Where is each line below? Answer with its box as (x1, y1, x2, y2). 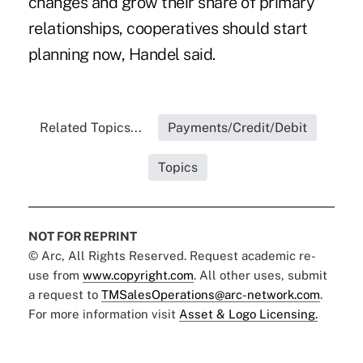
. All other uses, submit (193, 267, 327, 282)
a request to (28, 287, 101, 301)
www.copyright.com (82, 267, 194, 282)
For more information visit (28, 306, 179, 321)
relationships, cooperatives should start (28, 18, 308, 38)
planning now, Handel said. (28, 44, 216, 64)
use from (28, 267, 83, 282)
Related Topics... (39, 119, 142, 135)
